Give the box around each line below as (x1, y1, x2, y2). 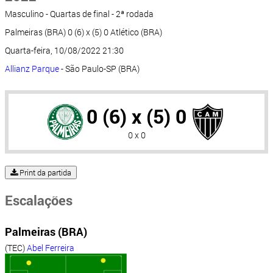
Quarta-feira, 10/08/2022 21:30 (5, 44, 124, 57)
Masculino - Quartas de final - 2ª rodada (5, 8, 154, 20)
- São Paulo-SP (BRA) (59, 63, 140, 75)
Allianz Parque (5, 63, 59, 75)
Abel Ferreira (27, 242, 74, 254)
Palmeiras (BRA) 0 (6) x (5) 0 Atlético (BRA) (5, 26, 162, 38)
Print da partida (18, 167, 71, 179)
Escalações (5, 191, 73, 210)
